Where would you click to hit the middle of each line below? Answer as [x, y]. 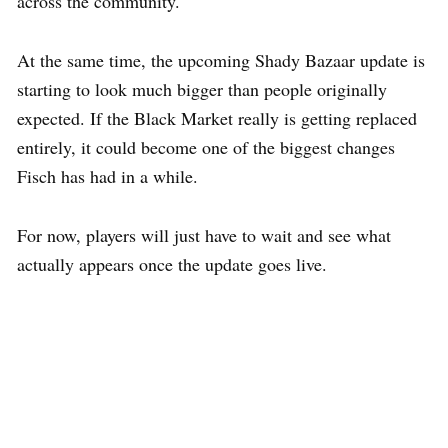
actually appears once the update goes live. [172, 263]
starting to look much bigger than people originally [202, 88]
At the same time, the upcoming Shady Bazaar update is [221, 59]
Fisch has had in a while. [107, 175]
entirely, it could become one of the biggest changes [206, 146]
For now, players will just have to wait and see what [204, 234]
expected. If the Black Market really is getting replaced [217, 117]
